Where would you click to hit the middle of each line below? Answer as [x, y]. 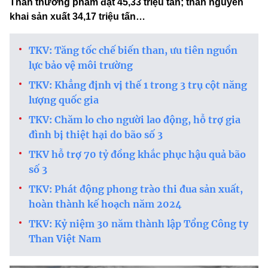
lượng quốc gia [64, 100]
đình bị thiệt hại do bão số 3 [96, 135]
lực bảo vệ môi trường [81, 66]
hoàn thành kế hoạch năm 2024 [105, 204]
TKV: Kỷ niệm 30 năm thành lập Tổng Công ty [138, 224]
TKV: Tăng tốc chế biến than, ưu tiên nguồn [133, 51]
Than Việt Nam [65, 239]
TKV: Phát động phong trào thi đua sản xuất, [136, 189]
